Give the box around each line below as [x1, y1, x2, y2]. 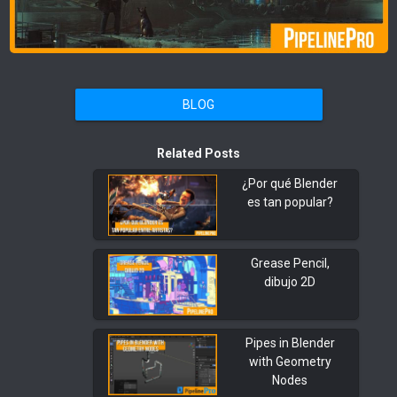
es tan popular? [246, 195, 333, 210]
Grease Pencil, [250, 256, 330, 271]
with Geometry [248, 354, 331, 370]
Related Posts [157, 146, 240, 161]
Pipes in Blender [245, 336, 335, 351]
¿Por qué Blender [242, 176, 338, 191]
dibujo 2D [264, 275, 315, 290]
